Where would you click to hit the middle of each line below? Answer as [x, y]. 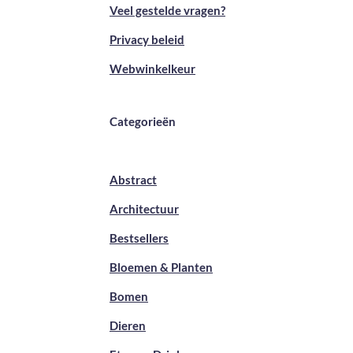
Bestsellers [139, 238]
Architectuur [144, 209]
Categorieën [143, 122]
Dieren [128, 326]
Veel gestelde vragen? [167, 11]
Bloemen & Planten [161, 268]
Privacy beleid [147, 40]
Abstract [133, 180]
